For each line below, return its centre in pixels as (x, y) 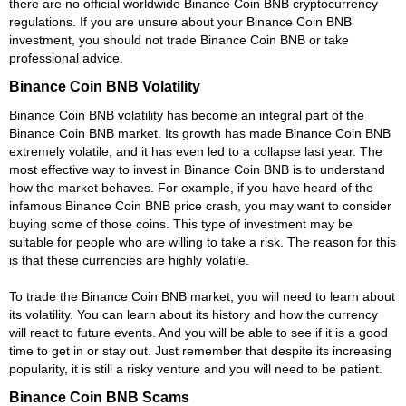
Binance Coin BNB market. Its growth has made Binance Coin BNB (200, 133)
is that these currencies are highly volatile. (129, 260)
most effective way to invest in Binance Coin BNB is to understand (197, 169)
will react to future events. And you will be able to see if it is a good (198, 332)
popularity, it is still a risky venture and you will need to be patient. (196, 368)
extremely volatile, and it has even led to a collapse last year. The (196, 151)
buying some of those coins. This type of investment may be (181, 223)
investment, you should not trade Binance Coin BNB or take (179, 39)
